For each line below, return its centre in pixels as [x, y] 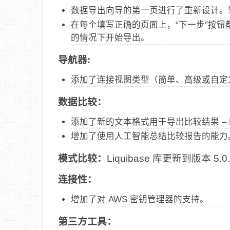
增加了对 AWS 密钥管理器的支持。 [140, 199]
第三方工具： [89, 221]
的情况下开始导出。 [110, 37]
